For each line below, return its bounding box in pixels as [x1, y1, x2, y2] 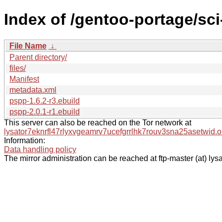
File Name [9, 41, 47, 50]
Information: [4, 136, 45, 145]
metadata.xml [9, 85, 56, 94]
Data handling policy [4, 145, 76, 154]
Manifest [9, 74, 39, 83]
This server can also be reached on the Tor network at [4, 118, 191, 127]
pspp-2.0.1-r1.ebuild [9, 107, 80, 116]
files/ [9, 63, 26, 72]
